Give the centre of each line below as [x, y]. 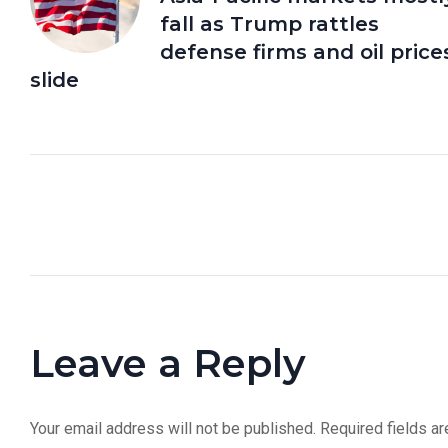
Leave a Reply [168, 362]
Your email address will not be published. [173, 428]
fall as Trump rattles [269, 23]
